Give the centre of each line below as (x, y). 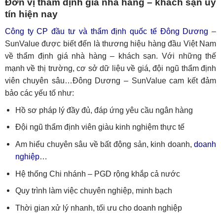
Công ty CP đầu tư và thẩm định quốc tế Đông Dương (107, 31)
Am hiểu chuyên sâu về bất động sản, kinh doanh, (105, 144)
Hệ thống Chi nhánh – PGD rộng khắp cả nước (97, 174)
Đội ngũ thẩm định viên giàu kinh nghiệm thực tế (100, 127)
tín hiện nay (31, 14)
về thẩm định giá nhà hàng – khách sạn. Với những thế (110, 56)
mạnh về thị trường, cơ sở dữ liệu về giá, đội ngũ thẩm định (110, 68)
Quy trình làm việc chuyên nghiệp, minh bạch (93, 191)
